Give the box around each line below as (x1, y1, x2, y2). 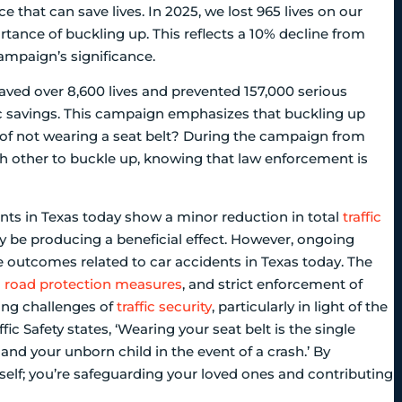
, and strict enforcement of (182, 275, 363, 293)
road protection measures (4, 275, 182, 293)
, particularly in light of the (212, 297, 388, 315)
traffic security (117, 297, 212, 315)
